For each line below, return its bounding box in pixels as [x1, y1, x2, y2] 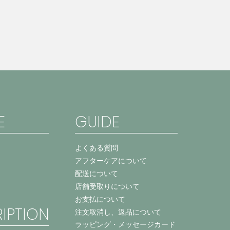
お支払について [74, 195, 125, 203]
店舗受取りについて [74, 182, 140, 190]
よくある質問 [74, 144, 118, 152]
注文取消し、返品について [74, 208, 161, 216]
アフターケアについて [74, 157, 147, 165]
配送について [74, 169, 118, 178]
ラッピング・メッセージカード [74, 220, 176, 228]
